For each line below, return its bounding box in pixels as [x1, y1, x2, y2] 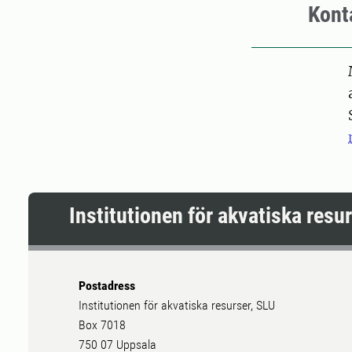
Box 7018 [79, 317, 126, 333]
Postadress [79, 278, 135, 294]
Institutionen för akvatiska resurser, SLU [79, 298, 275, 313]
